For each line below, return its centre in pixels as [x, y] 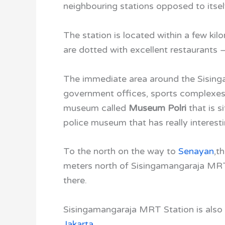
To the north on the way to [121, 151]
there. [75, 181]
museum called [96, 108]
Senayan [196, 151]
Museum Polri [157, 108]
